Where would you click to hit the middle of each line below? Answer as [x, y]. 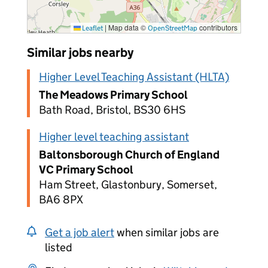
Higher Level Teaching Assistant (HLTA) [134, 77]
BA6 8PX [61, 200]
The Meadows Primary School [113, 95]
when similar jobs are [167, 232]
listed [59, 247]
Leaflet [92, 28]
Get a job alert [80, 232]
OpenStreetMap [173, 28]
